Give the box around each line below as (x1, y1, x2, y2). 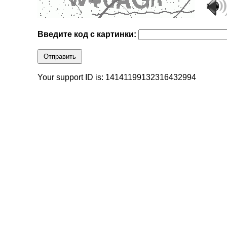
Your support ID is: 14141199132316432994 (37, 73, 197, 82)
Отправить (44, 53, 77, 61)
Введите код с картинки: (37, 30, 139, 39)
